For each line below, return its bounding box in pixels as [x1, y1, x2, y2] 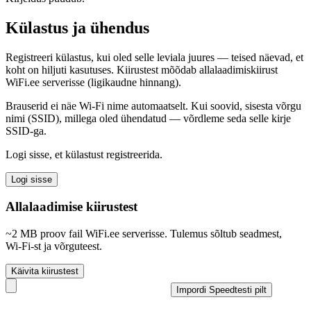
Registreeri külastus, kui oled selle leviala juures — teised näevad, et [6, 51, 303, 63]
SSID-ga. [6, 124, 47, 137]
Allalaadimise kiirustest [6, 199, 137, 215]
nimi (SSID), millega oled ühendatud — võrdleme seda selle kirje [6, 112, 291, 124]
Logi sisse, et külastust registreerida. [6, 148, 162, 160]
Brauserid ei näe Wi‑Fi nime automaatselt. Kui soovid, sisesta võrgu [6, 99, 301, 112]
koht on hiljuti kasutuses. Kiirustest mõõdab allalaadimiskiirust [6, 63, 278, 76]
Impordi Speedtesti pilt [176, 285, 267, 296]
